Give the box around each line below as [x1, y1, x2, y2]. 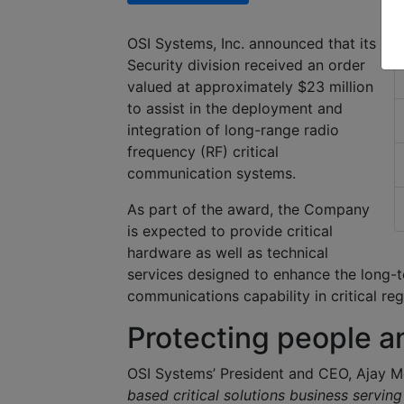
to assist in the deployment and [127, 99, 343, 118]
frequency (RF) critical [127, 142, 279, 161]
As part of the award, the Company [127, 200, 370, 219]
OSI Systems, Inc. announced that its [127, 34, 376, 53]
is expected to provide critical [127, 222, 333, 241]
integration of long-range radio [127, 121, 339, 140]
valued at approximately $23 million [127, 78, 373, 96]
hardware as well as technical [127, 243, 328, 262]
